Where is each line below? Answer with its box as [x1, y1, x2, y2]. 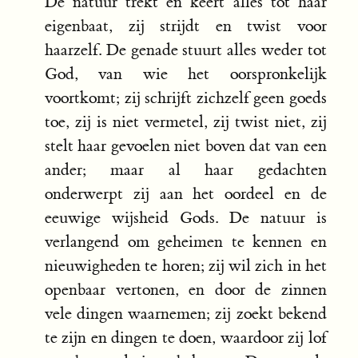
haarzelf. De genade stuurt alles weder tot [45, 40, 327, 61]
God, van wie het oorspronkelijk [45, 64, 327, 85]
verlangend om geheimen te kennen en [45, 232, 327, 253]
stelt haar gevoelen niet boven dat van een [45, 136, 327, 157]
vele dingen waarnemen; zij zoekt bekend [45, 304, 327, 324]
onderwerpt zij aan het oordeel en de [45, 184, 327, 205]
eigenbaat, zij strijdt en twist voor [45, 16, 327, 37]
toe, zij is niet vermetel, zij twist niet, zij [45, 112, 327, 133]
